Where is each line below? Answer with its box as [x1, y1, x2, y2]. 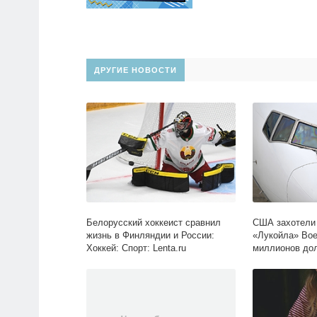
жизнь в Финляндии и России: [86, 230, 214, 241]
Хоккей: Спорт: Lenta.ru [86, 243, 186, 254]
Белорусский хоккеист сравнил [86, 217, 221, 229]
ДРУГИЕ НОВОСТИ [94, 66, 177, 75]
